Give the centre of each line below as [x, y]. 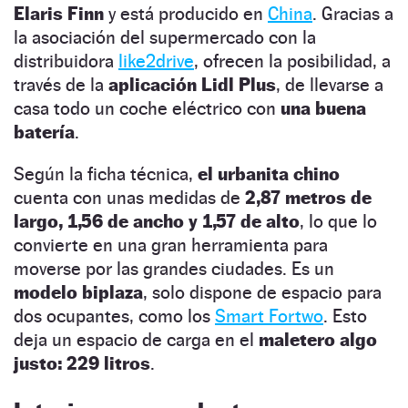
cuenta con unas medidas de [127, 197]
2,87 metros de [306, 197]
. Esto [345, 316]
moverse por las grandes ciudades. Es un [174, 268]
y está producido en [186, 13]
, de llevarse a [330, 84]
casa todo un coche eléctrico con [147, 108]
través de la [61, 84]
